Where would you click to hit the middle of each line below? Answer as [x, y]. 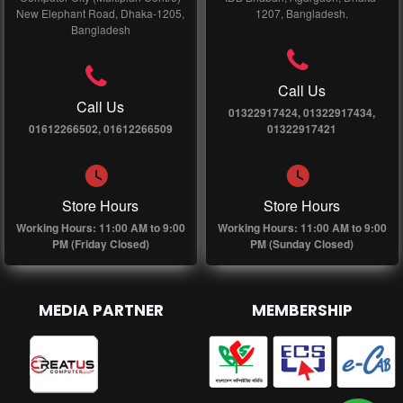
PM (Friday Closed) [100, 244]
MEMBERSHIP [302, 311]
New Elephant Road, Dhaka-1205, [101, 13]
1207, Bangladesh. [302, 13]
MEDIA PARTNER [101, 311]
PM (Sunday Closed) [302, 244]
